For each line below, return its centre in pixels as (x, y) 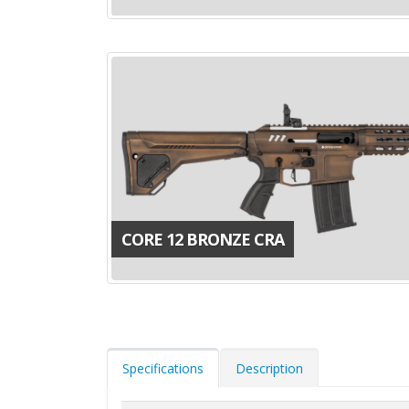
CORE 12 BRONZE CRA (203, 240)
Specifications (163, 369)
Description (269, 369)
